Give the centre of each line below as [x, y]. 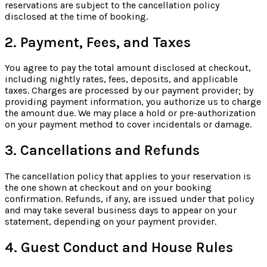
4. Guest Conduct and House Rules [119, 248]
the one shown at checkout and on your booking [108, 188]
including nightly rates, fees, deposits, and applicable [121, 79]
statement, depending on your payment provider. [111, 222]
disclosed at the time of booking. [76, 16]
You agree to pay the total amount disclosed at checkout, [128, 68]
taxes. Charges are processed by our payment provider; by [129, 91]
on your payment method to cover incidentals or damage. [128, 125]
